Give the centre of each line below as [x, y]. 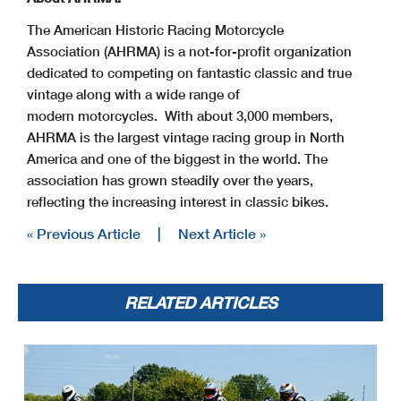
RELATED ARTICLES [200, 302]
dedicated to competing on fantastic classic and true [189, 72]
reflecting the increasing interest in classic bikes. [178, 201]
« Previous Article [84, 233]
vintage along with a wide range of [133, 94]
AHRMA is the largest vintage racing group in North [186, 137]
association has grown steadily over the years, [170, 179]
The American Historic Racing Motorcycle [155, 29]
